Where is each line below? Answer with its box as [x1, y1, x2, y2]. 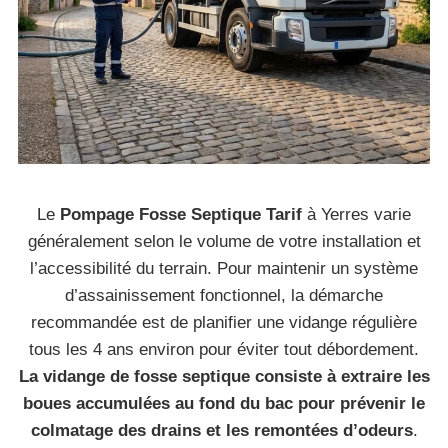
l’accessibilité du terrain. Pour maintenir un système [30, 259, 418, 278]
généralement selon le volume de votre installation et [27, 232, 421, 251]
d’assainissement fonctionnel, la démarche [65, 286, 383, 305]
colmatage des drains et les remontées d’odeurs [30, 421, 413, 440]
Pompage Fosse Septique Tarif [60, 205, 302, 224]
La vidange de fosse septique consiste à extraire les [18, 367, 430, 386]
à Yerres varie [302, 205, 411, 224]
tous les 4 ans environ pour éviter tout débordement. [29, 340, 419, 359]
